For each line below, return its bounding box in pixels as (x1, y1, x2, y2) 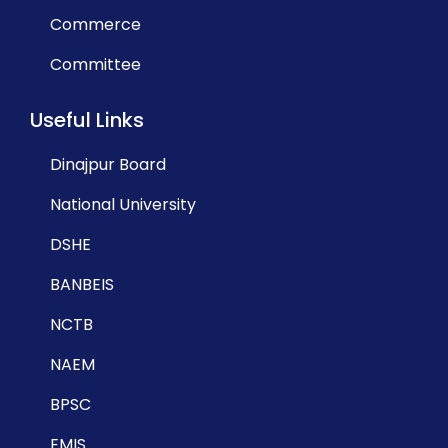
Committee (50, 53, 141, 76)
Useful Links (30, 106, 144, 134)
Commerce (50, 13, 141, 36)
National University (50, 193, 196, 216)
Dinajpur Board (50, 153, 166, 176)
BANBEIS (50, 273, 114, 296)
